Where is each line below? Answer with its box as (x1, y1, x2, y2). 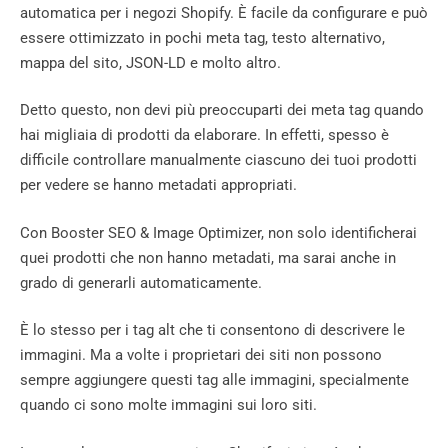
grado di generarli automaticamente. (20, 273, 262, 292)
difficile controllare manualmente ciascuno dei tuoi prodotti (20, 151, 417, 170)
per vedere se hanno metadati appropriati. (20, 176, 297, 195)
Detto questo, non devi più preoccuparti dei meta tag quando (20, 101, 424, 120)
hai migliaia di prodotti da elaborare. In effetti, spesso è (20, 126, 389, 145)
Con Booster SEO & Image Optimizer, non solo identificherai (20, 223, 417, 242)
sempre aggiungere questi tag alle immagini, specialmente (20, 371, 409, 390)
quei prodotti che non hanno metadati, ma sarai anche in (20, 248, 396, 267)
